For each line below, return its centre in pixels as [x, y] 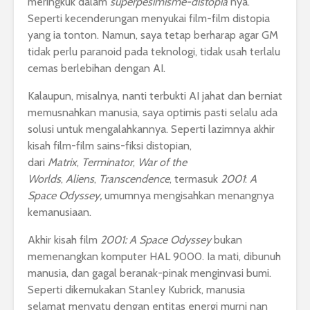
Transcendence [134, 179]
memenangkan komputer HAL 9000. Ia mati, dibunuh [154, 257]
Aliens [80, 179]
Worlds [44, 179]
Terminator [107, 163]
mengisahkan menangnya [214, 196]
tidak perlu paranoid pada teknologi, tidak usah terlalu [154, 52]
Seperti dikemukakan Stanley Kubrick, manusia [136, 290]
